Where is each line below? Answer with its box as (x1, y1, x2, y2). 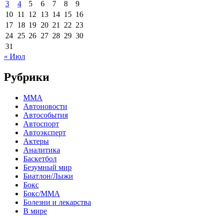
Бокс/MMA (23, 189, 60, 198)
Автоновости (23, 102, 67, 110)
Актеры (23, 137, 49, 145)
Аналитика (23, 145, 60, 154)
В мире (23, 206, 47, 215)
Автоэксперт (23, 128, 66, 137)
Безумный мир (23, 163, 72, 171)
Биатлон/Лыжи (23, 171, 73, 180)
